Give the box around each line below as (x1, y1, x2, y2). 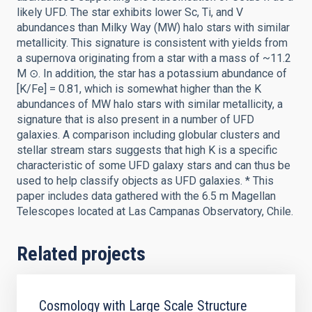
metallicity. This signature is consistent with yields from (17, 36, 288, 49)
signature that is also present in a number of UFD (17, 113, 254, 126)
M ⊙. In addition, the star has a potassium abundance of (17, 67, 287, 80)
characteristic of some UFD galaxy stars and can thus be (17, 159, 290, 172)
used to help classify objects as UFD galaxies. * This (17, 174, 274, 187)
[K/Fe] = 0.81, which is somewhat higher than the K (17, 82, 261, 95)
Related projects (17, 242, 146, 265)
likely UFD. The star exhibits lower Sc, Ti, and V (17, 6, 243, 19)
